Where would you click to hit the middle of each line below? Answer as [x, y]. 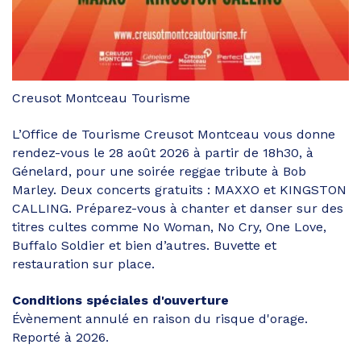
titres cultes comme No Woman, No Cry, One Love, [169, 226]
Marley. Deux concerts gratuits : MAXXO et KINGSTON [179, 189]
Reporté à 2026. [60, 337]
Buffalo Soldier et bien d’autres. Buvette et [144, 245]
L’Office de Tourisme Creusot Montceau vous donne [174, 134]
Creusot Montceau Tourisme [101, 98]
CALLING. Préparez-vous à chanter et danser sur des [178, 208]
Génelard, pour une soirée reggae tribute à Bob [159, 171]
